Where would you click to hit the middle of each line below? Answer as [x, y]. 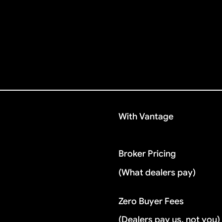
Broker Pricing [147, 154]
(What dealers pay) [159, 172]
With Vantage [146, 117]
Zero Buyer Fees [151, 201]
